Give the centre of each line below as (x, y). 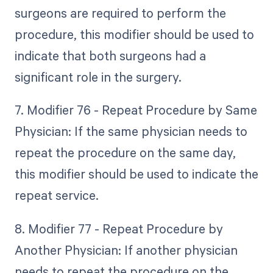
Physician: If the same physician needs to (131, 131)
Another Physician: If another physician (126, 250)
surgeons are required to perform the (120, 13)
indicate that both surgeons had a (110, 56)
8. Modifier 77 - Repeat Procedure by (119, 228)
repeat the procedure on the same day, (125, 153)
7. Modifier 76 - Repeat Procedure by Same (136, 110)
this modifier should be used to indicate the (136, 174)
